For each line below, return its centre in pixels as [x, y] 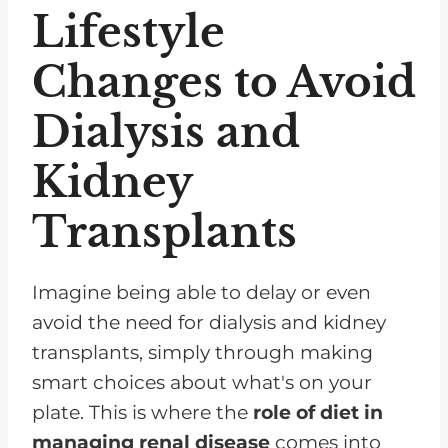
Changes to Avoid [224, 81]
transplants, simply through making [202, 352]
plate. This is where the [142, 412]
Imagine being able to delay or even [201, 292]
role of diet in [318, 412]
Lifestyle [128, 31]
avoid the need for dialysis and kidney [209, 322]
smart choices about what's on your [202, 382]
